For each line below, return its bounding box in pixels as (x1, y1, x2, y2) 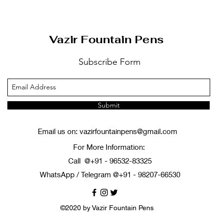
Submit (97, 100, 120, 110)
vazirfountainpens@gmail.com (79, 126, 177, 136)
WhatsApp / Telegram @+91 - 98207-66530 (40, 169, 180, 179)
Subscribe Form (79, 56, 140, 67)
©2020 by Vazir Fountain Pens (60, 203, 154, 212)
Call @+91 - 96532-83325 (68, 156, 152, 165)
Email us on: (37, 126, 80, 136)
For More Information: (73, 142, 147, 151)
